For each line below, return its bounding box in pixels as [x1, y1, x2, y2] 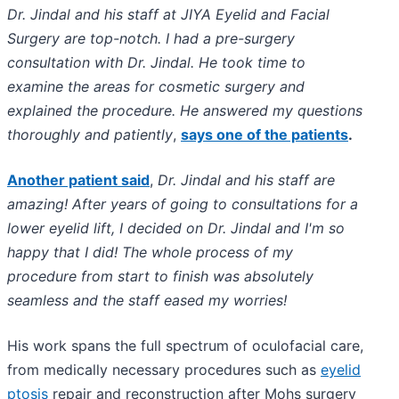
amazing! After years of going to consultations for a [7, 195, 358, 214]
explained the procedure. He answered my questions [7, 102, 362, 120]
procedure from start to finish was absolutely [7, 267, 313, 286]
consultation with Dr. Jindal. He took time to [7, 53, 305, 72]
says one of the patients [181, 126, 348, 144]
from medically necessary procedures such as [7, 361, 321, 379]
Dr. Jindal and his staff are [158, 171, 335, 190]
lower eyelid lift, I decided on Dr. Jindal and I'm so [7, 219, 345, 238]
